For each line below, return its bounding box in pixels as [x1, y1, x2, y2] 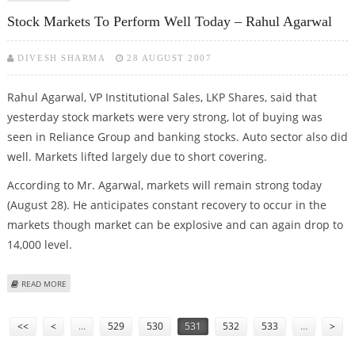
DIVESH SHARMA [17, 52, 106, 63]
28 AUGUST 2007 [127, 52, 212, 63]
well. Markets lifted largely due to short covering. [6, 148, 267, 164]
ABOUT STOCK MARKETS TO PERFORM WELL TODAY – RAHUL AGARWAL [66, 277, 331, 288]
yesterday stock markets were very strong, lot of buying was [6, 109, 323, 124]
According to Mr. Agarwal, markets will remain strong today [6, 177, 322, 193]
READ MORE [21, 277, 67, 289]
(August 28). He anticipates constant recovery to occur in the [6, 197, 326, 212]
